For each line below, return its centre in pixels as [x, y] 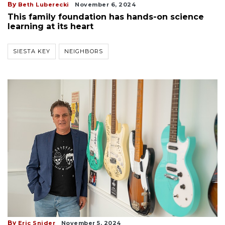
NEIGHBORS [84, 51]
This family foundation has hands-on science [106, 17]
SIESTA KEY [32, 51]
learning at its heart [50, 26]
